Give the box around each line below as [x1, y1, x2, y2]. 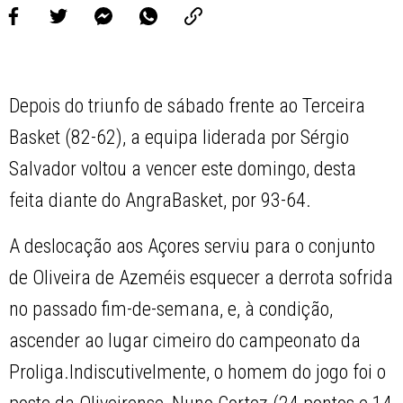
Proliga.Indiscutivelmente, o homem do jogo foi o [9, 361, 387, 384]
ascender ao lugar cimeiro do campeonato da [9, 329, 362, 353]
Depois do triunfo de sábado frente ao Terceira [9, 94, 366, 118]
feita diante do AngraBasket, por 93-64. [9, 189, 312, 212]
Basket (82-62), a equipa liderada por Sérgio [9, 126, 350, 149]
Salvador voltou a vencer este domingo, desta [9, 157, 357, 181]
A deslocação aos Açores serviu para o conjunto [9, 235, 376, 258]
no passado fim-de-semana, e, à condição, [9, 298, 334, 321]
